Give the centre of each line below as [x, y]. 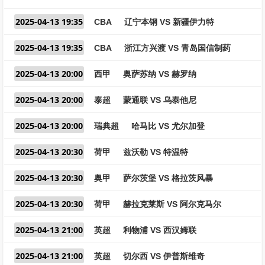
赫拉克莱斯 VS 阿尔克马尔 [172, 204]
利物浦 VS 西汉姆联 [160, 230]
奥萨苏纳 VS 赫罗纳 [160, 74]
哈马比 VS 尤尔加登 [168, 126]
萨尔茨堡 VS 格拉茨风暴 [168, 178]
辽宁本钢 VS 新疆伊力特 [169, 22]
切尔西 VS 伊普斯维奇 [164, 256]
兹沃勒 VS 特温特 [156, 152]
